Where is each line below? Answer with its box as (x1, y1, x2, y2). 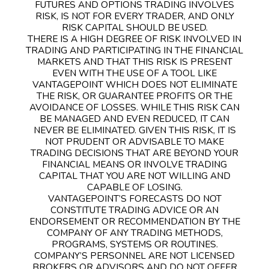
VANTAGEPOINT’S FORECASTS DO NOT (47, 192, 222, 205)
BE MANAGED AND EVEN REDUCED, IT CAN (40, 112, 229, 125)
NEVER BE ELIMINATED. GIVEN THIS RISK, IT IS (33, 123, 236, 136)
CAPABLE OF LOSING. (86, 180, 183, 193)
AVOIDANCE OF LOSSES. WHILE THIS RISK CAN (29, 100, 240, 113)
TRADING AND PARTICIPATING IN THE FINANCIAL (26, 43, 243, 56)
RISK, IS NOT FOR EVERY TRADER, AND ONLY (35, 9, 234, 22)
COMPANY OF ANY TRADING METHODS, (46, 226, 223, 239)
